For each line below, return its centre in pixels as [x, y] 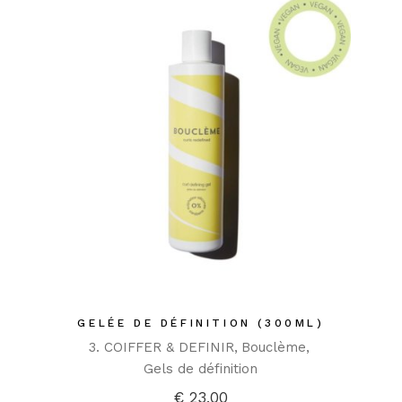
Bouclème [273, 348]
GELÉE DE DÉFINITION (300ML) [201, 323]
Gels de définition [201, 369]
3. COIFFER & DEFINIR [161, 348]
